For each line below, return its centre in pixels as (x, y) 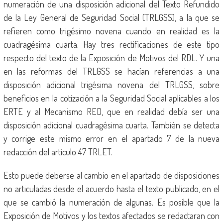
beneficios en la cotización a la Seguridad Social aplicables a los (111, 98)
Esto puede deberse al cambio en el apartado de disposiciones (111, 175)
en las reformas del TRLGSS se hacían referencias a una (111, 71)
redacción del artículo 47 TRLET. (58, 152)
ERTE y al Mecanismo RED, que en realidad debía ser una (111, 111)
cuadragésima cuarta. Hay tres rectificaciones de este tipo (111, 44)
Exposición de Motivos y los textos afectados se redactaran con (111, 216)
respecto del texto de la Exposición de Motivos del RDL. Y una (111, 58)
